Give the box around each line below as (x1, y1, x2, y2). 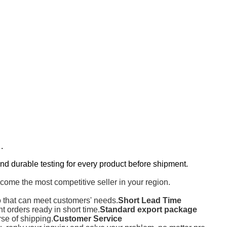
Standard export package (100, 205, 197, 214)
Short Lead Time (118, 196, 181, 205)
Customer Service (53, 214, 122, 223)
